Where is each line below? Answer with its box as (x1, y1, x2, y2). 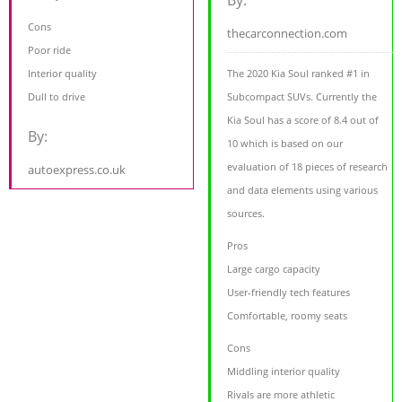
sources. (227, 206, 266, 221)
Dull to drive (28, 90, 85, 104)
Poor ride (28, 43, 71, 57)
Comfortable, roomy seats (227, 309, 348, 323)
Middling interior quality (227, 364, 341, 379)
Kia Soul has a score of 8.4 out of (227, 113, 380, 127)
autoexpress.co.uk (28, 162, 126, 179)
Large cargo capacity (227, 262, 321, 276)
